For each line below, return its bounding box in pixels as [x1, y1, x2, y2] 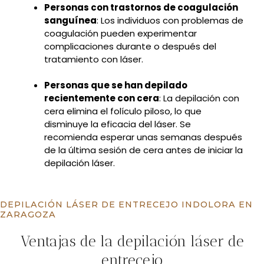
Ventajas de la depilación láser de [20, 232, 244, 250]
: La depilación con [159, 92, 239, 104]
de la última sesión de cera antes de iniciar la [44, 144, 243, 156]
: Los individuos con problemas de [97, 14, 243, 27]
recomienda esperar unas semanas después [44, 131, 242, 143]
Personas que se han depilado [44, 79, 187, 91]
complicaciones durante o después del [44, 39, 216, 52]
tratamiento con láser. [44, 52, 143, 65]
